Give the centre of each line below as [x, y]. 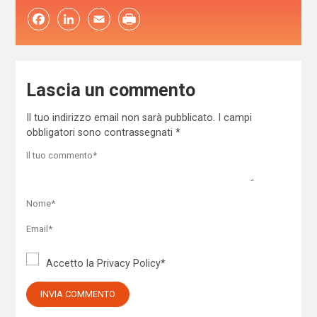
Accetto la [72, 264]
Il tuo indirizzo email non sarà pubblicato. [120, 117]
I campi [235, 117]
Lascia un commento [110, 91]
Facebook [39, 19]
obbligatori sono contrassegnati [100, 132]
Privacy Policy [129, 264]
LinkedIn [69, 19]
